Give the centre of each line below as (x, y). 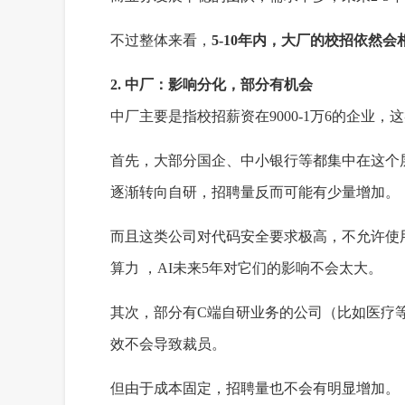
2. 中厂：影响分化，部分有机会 (212, 85)
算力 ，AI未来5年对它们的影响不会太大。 (246, 268)
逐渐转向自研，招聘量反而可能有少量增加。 (255, 192)
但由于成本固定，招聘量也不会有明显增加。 (255, 388)
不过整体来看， (161, 40)
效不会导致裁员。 (168, 344)
